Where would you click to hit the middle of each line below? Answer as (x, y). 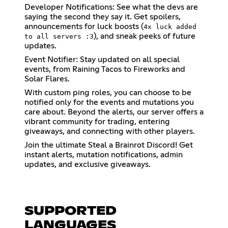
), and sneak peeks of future (145, 36)
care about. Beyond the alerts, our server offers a (114, 112)
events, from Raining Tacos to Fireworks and (105, 69)
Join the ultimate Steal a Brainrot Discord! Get (109, 145)
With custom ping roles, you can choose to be (108, 92)
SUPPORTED (70, 211)
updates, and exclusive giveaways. (88, 164)
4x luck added (170, 26)
